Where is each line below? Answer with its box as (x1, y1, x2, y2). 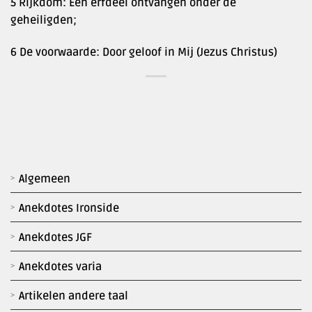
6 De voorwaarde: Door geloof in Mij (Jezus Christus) (10, 45, 277, 59)
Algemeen (19, 172, 70, 187)
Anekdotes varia (19, 260, 102, 274)
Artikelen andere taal (19, 289, 128, 304)
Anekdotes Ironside (19, 201, 119, 216)
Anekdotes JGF (19, 231, 92, 245)
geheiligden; (10, 13, 77, 27)
